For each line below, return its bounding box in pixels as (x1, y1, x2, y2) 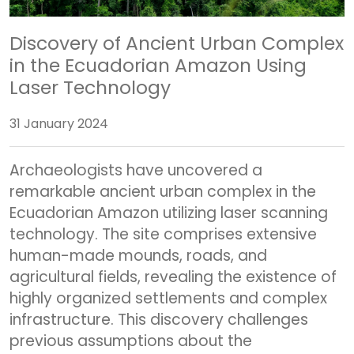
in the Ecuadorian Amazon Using (9, 51, 307, 78)
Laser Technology (9, 73, 171, 100)
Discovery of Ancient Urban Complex (9, 29, 344, 56)
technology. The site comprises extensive (9, 223, 317, 245)
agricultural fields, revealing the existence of (9, 265, 337, 288)
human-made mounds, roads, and (9, 244, 267, 266)
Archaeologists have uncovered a (9, 159, 262, 181)
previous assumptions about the (9, 330, 252, 352)
